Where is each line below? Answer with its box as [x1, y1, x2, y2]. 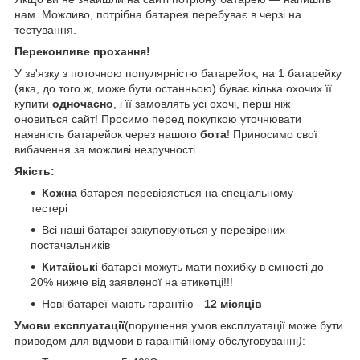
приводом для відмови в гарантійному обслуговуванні [14, 333, 298, 347]
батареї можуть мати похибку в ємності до [98, 260, 324, 273]
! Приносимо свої [227, 127, 317, 141]
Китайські [42, 260, 98, 273]
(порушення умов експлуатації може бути [125, 318, 343, 332]
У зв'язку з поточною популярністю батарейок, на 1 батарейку [14, 66, 342, 80]
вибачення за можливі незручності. [14, 142, 198, 156]
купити [14, 96, 52, 110]
